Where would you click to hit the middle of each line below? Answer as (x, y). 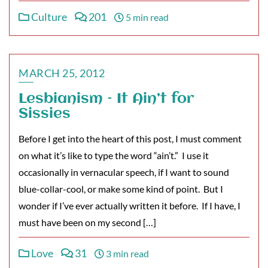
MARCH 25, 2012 (62, 73)
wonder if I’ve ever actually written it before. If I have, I (130, 205)
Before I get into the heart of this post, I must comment (130, 138)
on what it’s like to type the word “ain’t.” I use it (114, 155)
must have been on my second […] (87, 222)
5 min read (146, 17)
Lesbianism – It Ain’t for (106, 99)
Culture (48, 17)
